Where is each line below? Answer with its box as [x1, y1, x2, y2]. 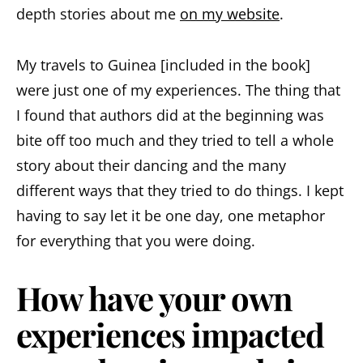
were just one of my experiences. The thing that [16, 80, 340, 100]
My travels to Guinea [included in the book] [16, 55, 310, 75]
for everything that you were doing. [16, 231, 255, 251]
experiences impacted [16, 313, 324, 357]
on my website [180, 4, 280, 24]
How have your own [16, 276, 293, 320]
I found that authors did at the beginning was [16, 105, 324, 126]
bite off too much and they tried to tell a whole [16, 130, 334, 151]
